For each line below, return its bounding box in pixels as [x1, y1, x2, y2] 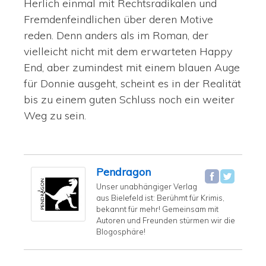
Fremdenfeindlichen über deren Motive [24, 12, 213, 27]
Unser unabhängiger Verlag [96, 182, 197, 192]
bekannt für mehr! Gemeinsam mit [96, 204, 218, 214]
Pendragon [96, 165, 151, 179]
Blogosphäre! [96, 227, 145, 237]
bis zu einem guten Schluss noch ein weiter [24, 93, 235, 107]
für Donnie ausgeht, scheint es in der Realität [24, 77, 241, 91]
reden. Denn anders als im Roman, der [24, 28, 208, 43]
